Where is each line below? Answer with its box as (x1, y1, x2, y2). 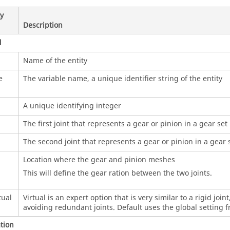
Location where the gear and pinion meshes (23, 154, 175, 165)
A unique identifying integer (23, 100, 121, 111)
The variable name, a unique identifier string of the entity (23, 73, 222, 84)
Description (23, 20, 63, 31)
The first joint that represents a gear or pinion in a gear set (23, 118, 227, 129)
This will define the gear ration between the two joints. (23, 167, 212, 179)
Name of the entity (23, 55, 87, 66)
